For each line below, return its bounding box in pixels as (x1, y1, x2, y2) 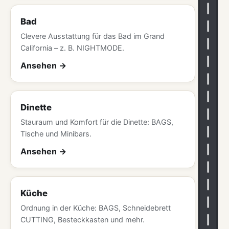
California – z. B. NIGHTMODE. (20, 43, 125, 52)
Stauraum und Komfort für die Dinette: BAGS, (20, 117, 174, 126)
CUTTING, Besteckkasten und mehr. (20, 215, 145, 224)
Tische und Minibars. (20, 129, 92, 138)
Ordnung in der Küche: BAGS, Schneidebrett (20, 203, 171, 212)
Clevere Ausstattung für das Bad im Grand (20, 31, 165, 40)
